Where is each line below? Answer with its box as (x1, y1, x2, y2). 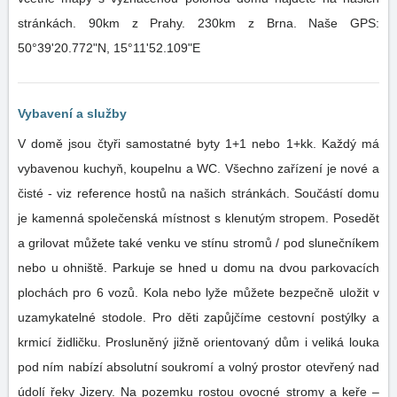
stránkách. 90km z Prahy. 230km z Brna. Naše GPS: (18, 16, 379, 30)
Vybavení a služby (18, 106, 127, 121)
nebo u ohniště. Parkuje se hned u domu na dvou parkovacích (18, 261, 379, 275)
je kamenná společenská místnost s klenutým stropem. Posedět (18, 211, 379, 225)
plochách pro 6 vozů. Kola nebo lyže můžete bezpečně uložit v (18, 285, 379, 300)
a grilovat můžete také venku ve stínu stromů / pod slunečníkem (18, 236, 379, 250)
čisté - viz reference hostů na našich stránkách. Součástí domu (18, 186, 379, 200)
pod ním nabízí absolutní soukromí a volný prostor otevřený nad (18, 360, 379, 374)
